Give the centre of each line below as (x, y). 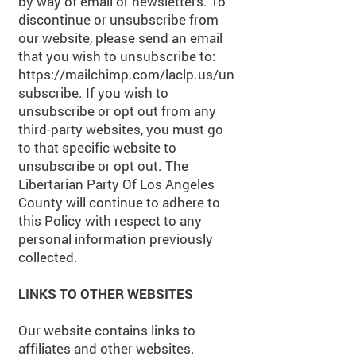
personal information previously (116, 239)
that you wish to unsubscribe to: (117, 56)
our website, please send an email (120, 38)
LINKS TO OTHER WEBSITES (106, 294)
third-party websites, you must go (121, 129)
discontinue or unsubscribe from (118, 19)
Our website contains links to (107, 330)
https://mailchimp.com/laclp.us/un (126, 74)
